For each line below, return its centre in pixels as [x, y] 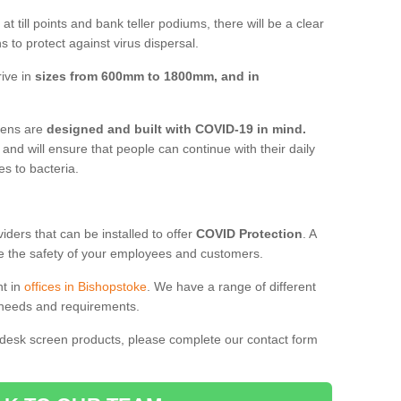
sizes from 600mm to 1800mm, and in [147, 76]
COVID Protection [249, 233]
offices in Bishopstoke [85, 286]
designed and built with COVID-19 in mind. [176, 128]
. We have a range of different [231, 286]
